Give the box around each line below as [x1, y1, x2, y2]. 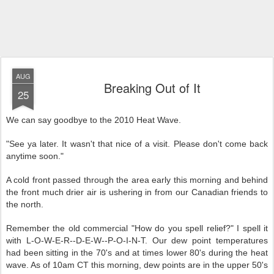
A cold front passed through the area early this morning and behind [6, 175, 268, 185]
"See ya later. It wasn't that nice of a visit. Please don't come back [6, 139, 268, 149]
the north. [6, 199, 43, 209]
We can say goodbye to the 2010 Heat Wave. [6, 115, 181, 125]
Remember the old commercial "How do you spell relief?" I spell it [6, 223, 268, 233]
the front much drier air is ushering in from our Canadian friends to [6, 187, 268, 197]
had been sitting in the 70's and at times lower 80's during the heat [6, 248, 268, 257]
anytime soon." [6, 151, 64, 161]
